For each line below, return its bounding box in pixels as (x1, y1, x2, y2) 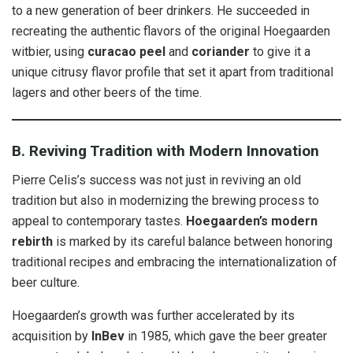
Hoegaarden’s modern (186, 213, 318, 229)
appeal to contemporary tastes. (12, 213, 186, 229)
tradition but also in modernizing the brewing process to (12, 192, 319, 208)
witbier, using (12, 43, 87, 59)
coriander (191, 43, 250, 59)
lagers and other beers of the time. (12, 84, 202, 100)
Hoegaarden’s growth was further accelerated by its (12, 307, 295, 323)
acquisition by (12, 328, 91, 344)
